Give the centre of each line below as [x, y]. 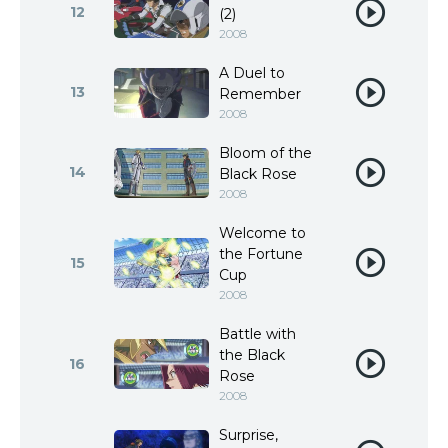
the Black [252, 355]
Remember [260, 94]
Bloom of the [265, 153]
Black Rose [258, 174]
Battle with [257, 334]
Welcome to [262, 233]
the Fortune [261, 254]
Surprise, [248, 435]
